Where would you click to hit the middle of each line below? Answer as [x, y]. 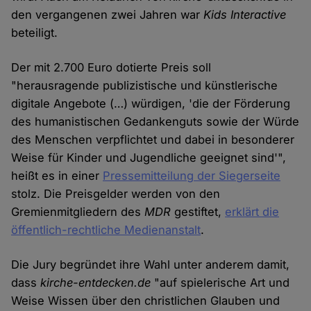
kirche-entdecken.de [96, 282]
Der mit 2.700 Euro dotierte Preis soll [111, 67]
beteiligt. [35, 32]
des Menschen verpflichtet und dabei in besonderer [153, 139]
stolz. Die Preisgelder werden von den [116, 193]
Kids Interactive [245, 14]
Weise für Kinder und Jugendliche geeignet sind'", [149, 157]
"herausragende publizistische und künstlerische [145, 85]
